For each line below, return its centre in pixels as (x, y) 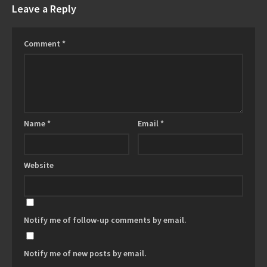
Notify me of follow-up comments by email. (105, 220)
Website (39, 165)
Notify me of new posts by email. (85, 253)
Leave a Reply (44, 9)
